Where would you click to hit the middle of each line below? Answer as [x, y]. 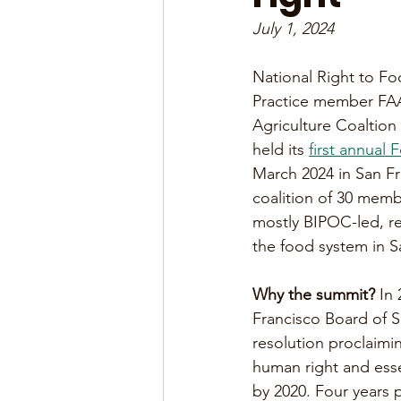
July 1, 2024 [293, 29]
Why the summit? [314, 294]
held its [281, 149]
